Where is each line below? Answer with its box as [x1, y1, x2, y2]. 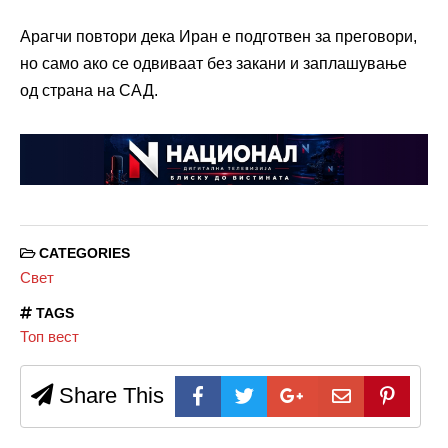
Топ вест [20, 328, 79, 346]
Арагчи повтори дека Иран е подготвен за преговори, [20, 28, 417, 46]
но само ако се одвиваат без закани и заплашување [20, 55, 407, 73]
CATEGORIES [35, 246, 130, 262]
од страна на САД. [20, 82, 158, 100]
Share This [53, 383, 164, 409]
